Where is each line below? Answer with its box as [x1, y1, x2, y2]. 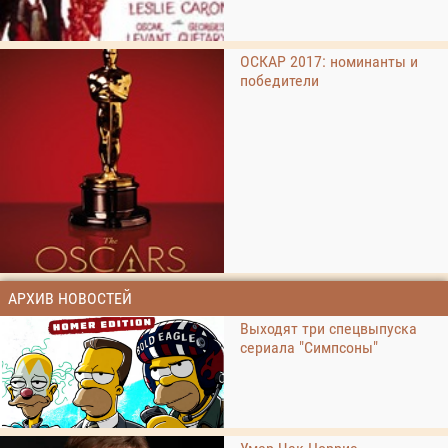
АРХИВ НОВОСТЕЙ [8, 288, 132, 308]
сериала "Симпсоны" [240, 337, 378, 357]
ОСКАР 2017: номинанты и [240, 51, 418, 71]
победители [240, 70, 319, 90]
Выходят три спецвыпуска [240, 318, 417, 338]
